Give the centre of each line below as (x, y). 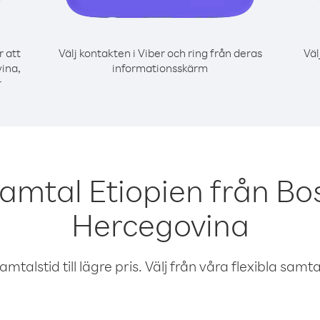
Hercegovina (160, 224)
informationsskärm (160, 68)
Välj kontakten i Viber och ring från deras (160, 53)
